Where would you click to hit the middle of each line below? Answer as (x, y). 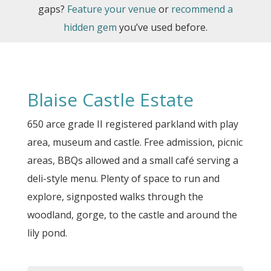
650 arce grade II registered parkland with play (132, 124)
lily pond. (47, 233)
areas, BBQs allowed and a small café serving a (132, 160)
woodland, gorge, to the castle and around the (132, 215)
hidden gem (90, 27)
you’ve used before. (162, 27)
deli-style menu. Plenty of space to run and (123, 178)
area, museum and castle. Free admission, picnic (135, 142)
